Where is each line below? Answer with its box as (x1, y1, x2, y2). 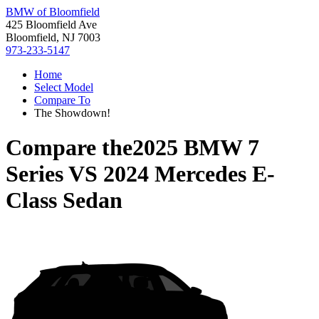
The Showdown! (34, 107, 110, 119)
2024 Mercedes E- (103, 161, 275, 187)
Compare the (6, 135, 132, 161)
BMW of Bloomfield (6, 6, 100, 18)
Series (6, 161, 63, 187)
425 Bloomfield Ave (6, 19, 97, 31)
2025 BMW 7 (132, 135, 259, 161)
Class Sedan (6, 187, 122, 214)
